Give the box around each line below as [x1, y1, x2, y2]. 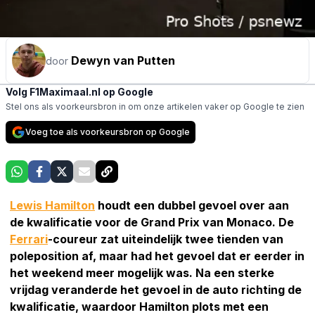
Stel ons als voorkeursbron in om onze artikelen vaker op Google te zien [6, 101, 304, 112]
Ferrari [10, 231, 48, 246]
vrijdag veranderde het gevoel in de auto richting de [10, 282, 302, 297]
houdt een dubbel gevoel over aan [95, 198, 289, 212]
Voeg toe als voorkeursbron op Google [25, 126, 190, 137]
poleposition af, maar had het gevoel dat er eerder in [10, 248, 304, 263]
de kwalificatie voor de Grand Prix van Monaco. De [10, 214, 294, 229]
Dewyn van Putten [71, 53, 175, 67]
